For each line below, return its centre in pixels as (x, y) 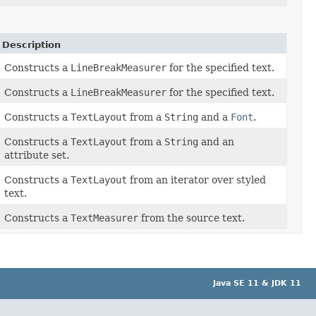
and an (216, 142)
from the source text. (192, 218)
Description (31, 45)
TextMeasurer (104, 218)
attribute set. (37, 156)
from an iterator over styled (196, 180)
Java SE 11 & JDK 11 (257, 284)
